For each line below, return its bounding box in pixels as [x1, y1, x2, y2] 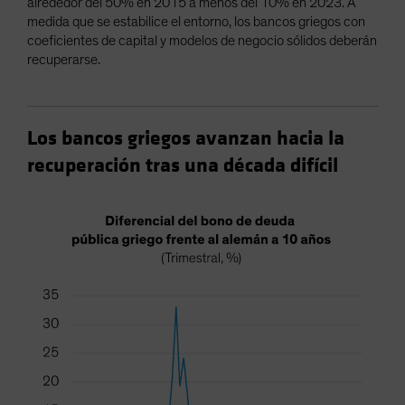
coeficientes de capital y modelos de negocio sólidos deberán [27, 33, 377, 48]
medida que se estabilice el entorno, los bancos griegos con [27, 14, 365, 29]
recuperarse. [27, 52, 100, 67]
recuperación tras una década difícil [27, 153, 338, 178]
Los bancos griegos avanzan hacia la [27, 126, 344, 151]
